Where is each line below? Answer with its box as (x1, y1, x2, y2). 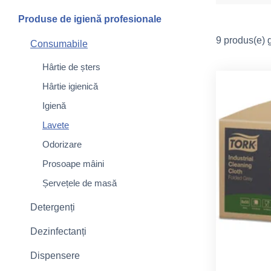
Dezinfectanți (30, 226, 87, 237)
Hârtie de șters (42, 62, 100, 72)
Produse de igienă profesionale (18, 14, 162, 24)
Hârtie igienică (42, 81, 98, 91)
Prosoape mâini (42, 158, 104, 169)
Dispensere (30, 250, 80, 261)
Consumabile (30, 39, 88, 49)
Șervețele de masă (42, 178, 117, 188)
